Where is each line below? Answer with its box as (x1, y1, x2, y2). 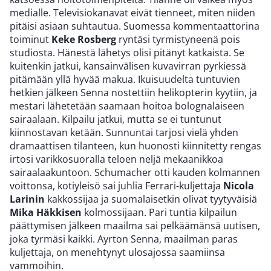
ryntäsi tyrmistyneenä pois (116, 32, 240, 46)
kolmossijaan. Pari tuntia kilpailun (82, 205, 237, 219)
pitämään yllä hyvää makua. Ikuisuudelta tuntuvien (10, 72, 240, 86)
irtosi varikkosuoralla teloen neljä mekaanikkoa (10, 152, 223, 166)
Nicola (223, 178, 254, 192)
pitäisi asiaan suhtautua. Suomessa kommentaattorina (10, 19, 260, 33)
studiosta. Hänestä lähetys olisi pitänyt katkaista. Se (10, 45, 244, 59)
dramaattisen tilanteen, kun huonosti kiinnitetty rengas (10, 139, 261, 152)
